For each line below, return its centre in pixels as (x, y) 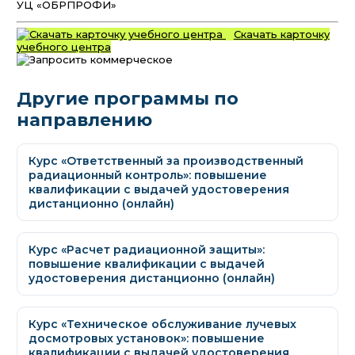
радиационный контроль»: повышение (148, 176)
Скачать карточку (281, 34)
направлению (84, 120)
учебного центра (64, 47)
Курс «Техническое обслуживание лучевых (162, 324)
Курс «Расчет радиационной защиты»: (147, 250)
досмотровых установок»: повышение (147, 339)
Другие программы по (128, 99)
